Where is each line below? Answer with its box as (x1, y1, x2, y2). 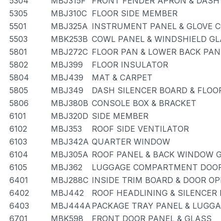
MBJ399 (51, 60, 83, 70)
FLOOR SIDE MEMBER (92, 8, 178, 18)
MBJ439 (51, 73, 83, 82)
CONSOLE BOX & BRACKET (92, 98, 196, 108)
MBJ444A (51, 201, 91, 211)
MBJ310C (51, 8, 87, 18)
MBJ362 (51, 162, 82, 172)
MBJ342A (51, 137, 89, 147)
